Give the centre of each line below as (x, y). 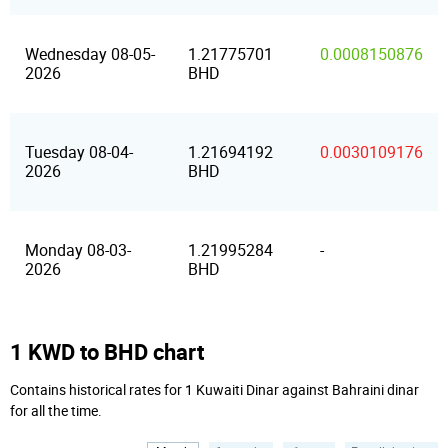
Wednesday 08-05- (90, 54)
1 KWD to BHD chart (107, 351)
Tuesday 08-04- (79, 152)
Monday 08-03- (78, 250)
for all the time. (56, 411)
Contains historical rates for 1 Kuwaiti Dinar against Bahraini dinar (214, 390)
